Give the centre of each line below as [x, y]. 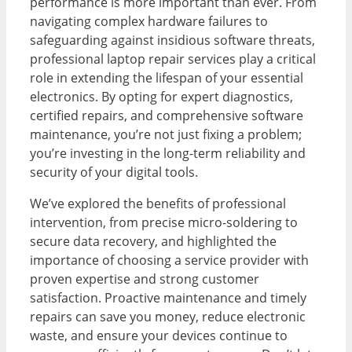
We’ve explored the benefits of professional [158, 204]
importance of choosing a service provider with [169, 260]
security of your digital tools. [114, 172]
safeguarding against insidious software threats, [172, 40]
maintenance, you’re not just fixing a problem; [166, 135]
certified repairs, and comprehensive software [167, 116]
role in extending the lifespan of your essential [167, 78]
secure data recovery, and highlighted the [153, 242]
